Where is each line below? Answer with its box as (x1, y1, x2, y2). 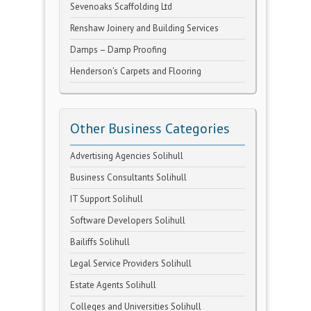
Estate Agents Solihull (70, 279, 156, 291)
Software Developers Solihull (70, 215, 185, 226)
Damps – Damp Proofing (70, 44, 167, 56)
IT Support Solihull (70, 193, 143, 205)
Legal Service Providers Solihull (70, 258, 192, 269)
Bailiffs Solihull (70, 236, 130, 248)
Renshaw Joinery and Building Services (70, 22, 219, 34)
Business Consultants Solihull (70, 171, 187, 183)
